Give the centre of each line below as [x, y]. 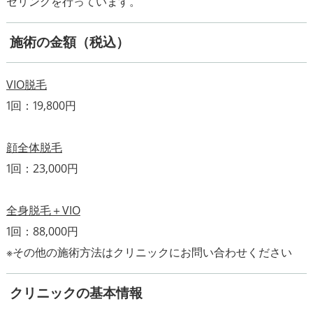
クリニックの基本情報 [76, 293]
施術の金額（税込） [69, 43]
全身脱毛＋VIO [43, 210]
